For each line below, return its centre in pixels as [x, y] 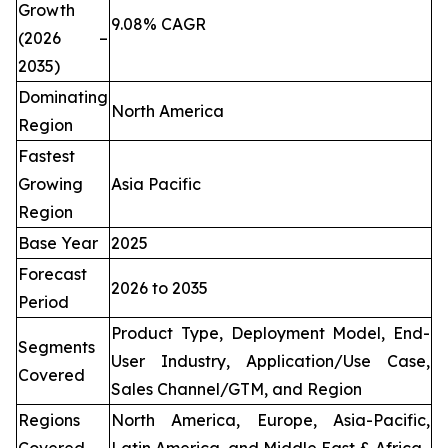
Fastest [46, 156]
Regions [49, 420]
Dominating [63, 97]
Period [43, 302]
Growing [50, 184]
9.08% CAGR [158, 24]
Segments [56, 347]
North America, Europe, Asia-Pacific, [270, 420]
